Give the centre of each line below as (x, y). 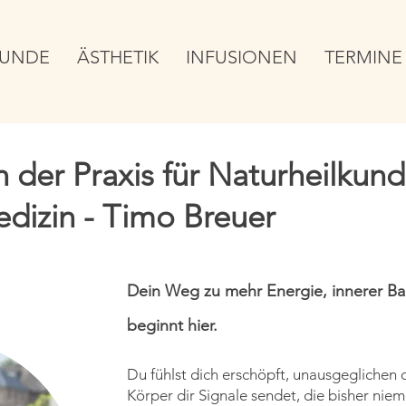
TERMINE (363, 57)
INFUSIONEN (241, 57)
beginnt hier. (172, 325)
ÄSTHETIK (117, 57)
